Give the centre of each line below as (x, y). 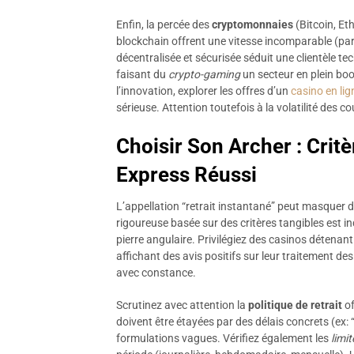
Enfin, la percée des (164, 24)
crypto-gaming (204, 74)
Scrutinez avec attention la (182, 305)
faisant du (142, 74)
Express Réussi (186, 175)
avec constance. (156, 273)
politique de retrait (295, 305)
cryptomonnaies (252, 24)
